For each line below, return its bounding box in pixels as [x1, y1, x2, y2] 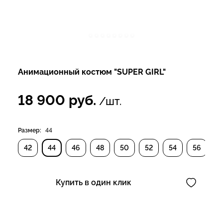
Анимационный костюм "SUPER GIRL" [18, 67, 166, 77]
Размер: [18, 126, 41, 134]
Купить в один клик [56, 177, 131, 187]
